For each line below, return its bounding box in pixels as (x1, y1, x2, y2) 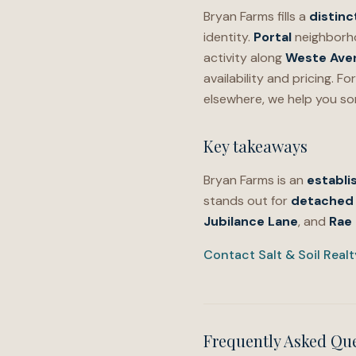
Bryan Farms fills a (203, 8, 309, 25)
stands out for (203, 192, 291, 209)
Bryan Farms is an (203, 172, 307, 188)
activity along (203, 49, 285, 66)
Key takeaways (203, 135, 308, 157)
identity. (203, 29, 253, 45)
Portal (253, 29, 292, 45)
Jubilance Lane (203, 213, 298, 230)
